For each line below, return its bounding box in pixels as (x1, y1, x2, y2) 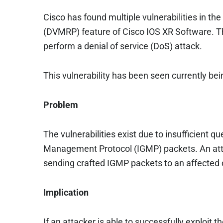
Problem (43, 100, 78, 110)
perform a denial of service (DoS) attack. (43, 41, 202, 51)
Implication (43, 187, 91, 198)
